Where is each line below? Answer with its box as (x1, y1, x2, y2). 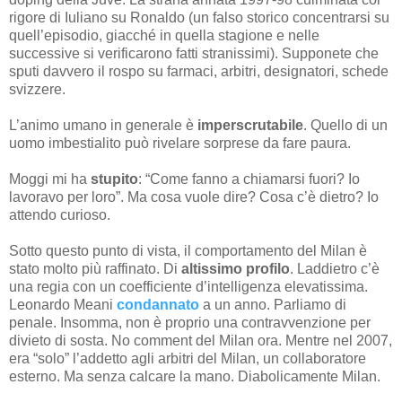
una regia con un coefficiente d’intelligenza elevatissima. (9, 279, 368, 295)
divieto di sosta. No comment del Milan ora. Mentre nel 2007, (9, 333, 392, 349)
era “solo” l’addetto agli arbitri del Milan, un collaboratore (9, 351, 366, 367)
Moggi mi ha (9, 171, 91, 188)
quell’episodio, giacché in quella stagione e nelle (9, 28, 319, 44)
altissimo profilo (181, 261, 290, 277)
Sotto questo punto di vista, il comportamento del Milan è (9, 243, 367, 259)
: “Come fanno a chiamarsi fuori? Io (138, 171, 360, 188)
